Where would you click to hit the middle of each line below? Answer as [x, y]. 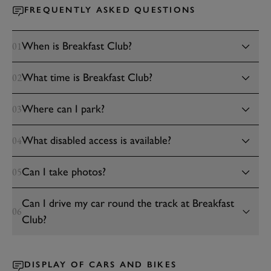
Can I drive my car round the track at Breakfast [128, 203]
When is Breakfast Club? [77, 46]
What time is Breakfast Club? [87, 77]
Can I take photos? [64, 172]
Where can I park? [63, 109]
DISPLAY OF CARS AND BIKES [101, 265]
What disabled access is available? [96, 140]
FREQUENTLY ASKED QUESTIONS [110, 10]
